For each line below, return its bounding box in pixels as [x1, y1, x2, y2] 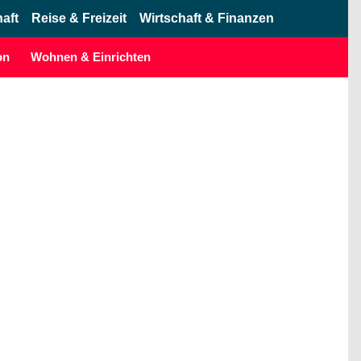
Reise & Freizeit [31, 11, 127, 25]
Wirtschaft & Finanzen [139, 11, 274, 25]
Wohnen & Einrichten [31, 50, 151, 64]
